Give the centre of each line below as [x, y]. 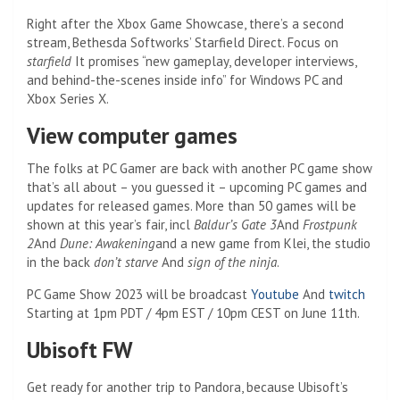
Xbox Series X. [68, 98]
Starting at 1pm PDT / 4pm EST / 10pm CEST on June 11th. [193, 312]
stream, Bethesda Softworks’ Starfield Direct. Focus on [183, 42]
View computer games [132, 135]
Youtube [275, 294]
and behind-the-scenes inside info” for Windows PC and [185, 79]
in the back [60, 262]
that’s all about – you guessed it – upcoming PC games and [197, 187]
